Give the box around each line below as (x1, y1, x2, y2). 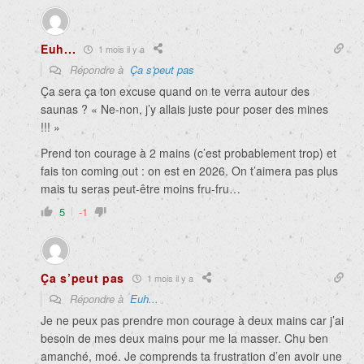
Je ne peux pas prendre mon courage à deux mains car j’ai (41, 312, 344, 329)
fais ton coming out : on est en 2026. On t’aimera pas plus (41, 162, 338, 180)
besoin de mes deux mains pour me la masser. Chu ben (41, 330, 328, 347)
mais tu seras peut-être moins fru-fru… (41, 180, 240, 197)
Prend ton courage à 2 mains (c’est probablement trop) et (41, 145, 336, 162)
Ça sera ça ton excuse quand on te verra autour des (41, 83, 310, 100)
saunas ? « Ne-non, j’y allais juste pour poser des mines (41, 101, 328, 118)
